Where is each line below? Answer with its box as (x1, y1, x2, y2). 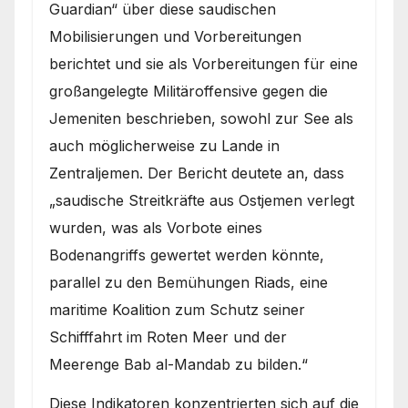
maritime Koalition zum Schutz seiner (49, 300, 305, 319)
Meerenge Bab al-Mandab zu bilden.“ (49, 354, 308, 373)
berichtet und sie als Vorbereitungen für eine (49, 54, 358, 73)
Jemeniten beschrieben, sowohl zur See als (49, 108, 353, 127)
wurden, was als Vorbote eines (49, 218, 262, 237)
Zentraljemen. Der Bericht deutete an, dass (49, 163, 344, 182)
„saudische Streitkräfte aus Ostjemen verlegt (49, 190, 354, 209)
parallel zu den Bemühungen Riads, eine (49, 272, 328, 291)
